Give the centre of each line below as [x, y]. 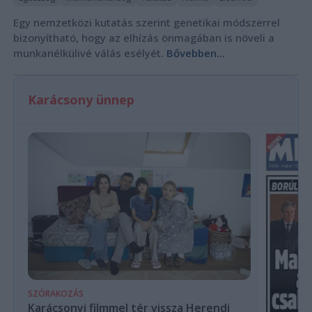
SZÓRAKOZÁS [55, 294]
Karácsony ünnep [81, 99]
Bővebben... [195, 53]
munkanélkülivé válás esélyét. [89, 53]
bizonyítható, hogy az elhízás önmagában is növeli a [143, 37]
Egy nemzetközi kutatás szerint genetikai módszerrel [146, 22]
